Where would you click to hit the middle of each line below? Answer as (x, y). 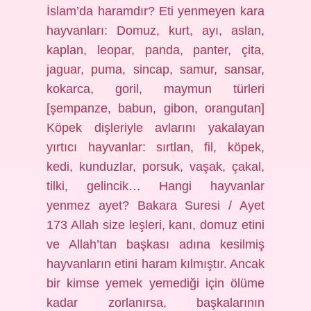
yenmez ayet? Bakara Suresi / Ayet (155, 205)
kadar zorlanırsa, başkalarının (155, 303)
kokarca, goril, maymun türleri (155, 89)
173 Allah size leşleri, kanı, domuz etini (155, 225)
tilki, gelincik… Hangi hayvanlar (155, 186)
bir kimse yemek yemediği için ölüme (155, 283)
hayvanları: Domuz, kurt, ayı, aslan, (155, 31)
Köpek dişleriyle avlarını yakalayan (155, 128)
